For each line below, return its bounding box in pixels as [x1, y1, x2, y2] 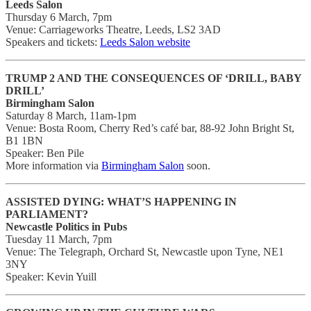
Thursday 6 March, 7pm [6, 10, 112, 23]
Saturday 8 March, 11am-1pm [6, 109, 136, 121]
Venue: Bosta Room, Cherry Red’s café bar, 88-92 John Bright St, [6, 121, 294, 134]
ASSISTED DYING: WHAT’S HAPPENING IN [6, 195, 237, 208]
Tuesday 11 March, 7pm [6, 233, 112, 245]
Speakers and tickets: [6, 35, 100, 48]
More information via [6, 159, 101, 171]
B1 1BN [6, 134, 43, 146]
